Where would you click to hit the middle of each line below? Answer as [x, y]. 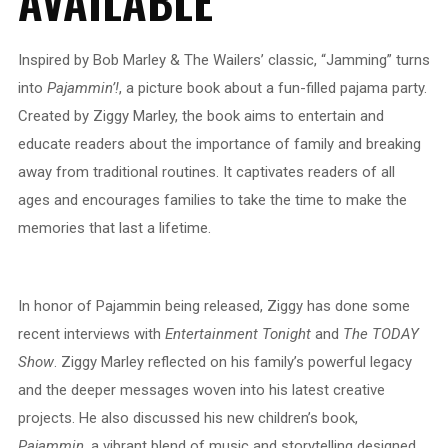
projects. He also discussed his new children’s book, [187, 418]
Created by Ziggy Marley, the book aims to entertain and [200, 116]
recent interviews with [91, 334]
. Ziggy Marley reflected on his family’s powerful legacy [232, 362]
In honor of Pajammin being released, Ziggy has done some [213, 306]
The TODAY [380, 334]
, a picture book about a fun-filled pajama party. [272, 88]
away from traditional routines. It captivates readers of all [206, 172]
